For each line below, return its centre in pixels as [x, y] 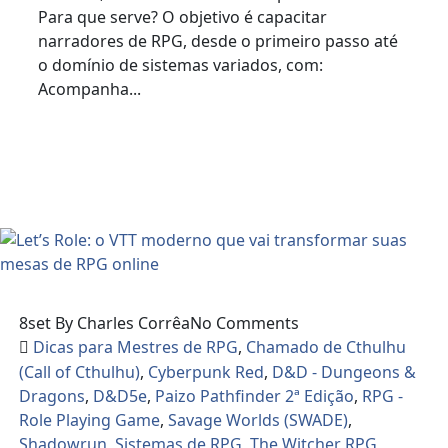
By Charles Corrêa [123, 322]
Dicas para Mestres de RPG [136, 346]
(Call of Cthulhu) [80, 371]
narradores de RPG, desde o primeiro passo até [218, 41]
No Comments [245, 322]
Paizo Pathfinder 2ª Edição [255, 395]
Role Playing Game [90, 419]
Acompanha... [90, 89]
